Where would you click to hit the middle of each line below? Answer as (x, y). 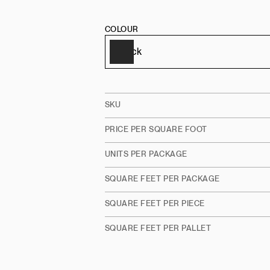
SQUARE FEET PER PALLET (158, 228)
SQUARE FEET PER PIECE (155, 204)
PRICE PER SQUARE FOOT (156, 130)
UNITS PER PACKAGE (146, 154)
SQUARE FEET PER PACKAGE (162, 179)
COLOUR (121, 30)
